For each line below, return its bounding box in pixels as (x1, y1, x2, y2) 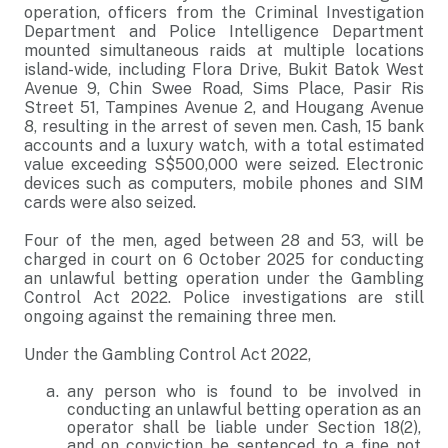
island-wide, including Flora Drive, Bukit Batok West (24, 60, 424, 79)
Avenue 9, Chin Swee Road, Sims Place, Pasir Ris (24, 79, 424, 98)
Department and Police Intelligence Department (24, 22, 424, 41)
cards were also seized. (24, 193, 200, 212)
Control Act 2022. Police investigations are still (24, 288, 424, 307)
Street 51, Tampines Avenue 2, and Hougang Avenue (24, 98, 424, 117)
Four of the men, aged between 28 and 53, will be (24, 231, 424, 250)
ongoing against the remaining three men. (24, 307, 336, 326)
